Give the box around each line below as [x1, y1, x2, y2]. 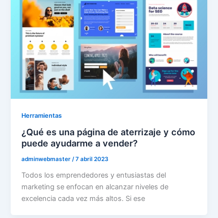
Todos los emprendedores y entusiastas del [21, 171, 166, 180]
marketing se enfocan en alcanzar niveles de [21, 182, 169, 192]
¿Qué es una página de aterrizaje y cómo [21, 127, 196, 138]
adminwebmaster [21, 156, 73, 163]
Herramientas [21, 111, 62, 119]
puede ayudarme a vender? [21, 138, 138, 149]
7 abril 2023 [75, 156, 109, 163]
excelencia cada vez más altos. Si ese [21, 194, 145, 203]
